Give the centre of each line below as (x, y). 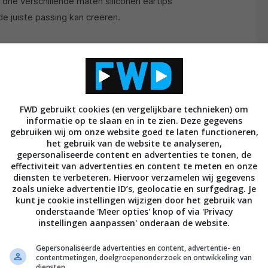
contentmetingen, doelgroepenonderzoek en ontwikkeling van (144, 258)
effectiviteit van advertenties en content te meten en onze (134, 166)
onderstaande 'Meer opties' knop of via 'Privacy (134, 211)
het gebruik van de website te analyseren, (134, 143)
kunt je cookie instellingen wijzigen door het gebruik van (134, 200)
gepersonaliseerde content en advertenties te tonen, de (134, 155)
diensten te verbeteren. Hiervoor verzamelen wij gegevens (134, 177)
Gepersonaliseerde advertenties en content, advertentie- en (138, 248)
